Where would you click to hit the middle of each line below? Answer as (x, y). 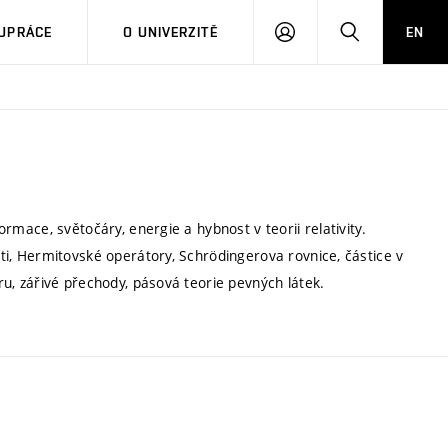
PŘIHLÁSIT (330, 31)
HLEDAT (385, 31)
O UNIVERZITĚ (170, 32)
